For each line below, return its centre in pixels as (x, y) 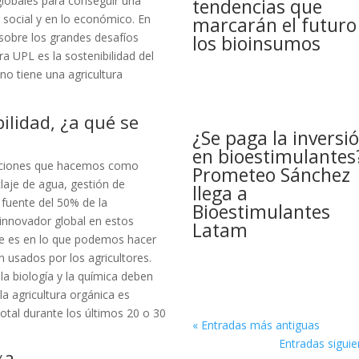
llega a (220, 194)
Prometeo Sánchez (272, 175)
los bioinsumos (257, 44)
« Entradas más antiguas (256, 325)
